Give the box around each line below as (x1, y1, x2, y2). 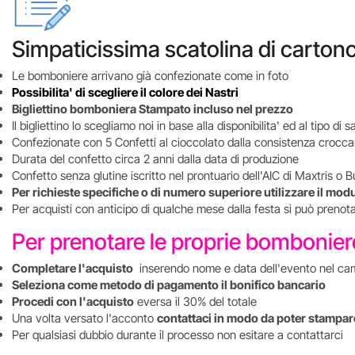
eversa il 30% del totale (134, 294, 257, 309)
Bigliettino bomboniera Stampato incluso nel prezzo (12, 101, 293, 116)
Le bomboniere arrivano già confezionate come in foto (12, 68, 288, 83)
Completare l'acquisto (12, 261, 133, 276)
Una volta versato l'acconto (12, 311, 157, 326)
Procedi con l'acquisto (12, 294, 134, 309)
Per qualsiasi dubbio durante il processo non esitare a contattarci (12, 327, 346, 342)
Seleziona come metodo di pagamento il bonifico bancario (12, 277, 326, 292)
